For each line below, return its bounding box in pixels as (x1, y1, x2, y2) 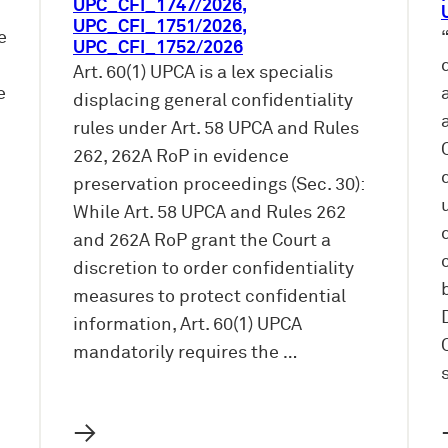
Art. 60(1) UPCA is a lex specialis (73, 64, 333, 83)
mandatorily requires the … (73, 344, 297, 363)
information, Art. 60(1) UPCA (73, 316, 302, 335)
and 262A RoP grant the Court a (73, 232, 331, 251)
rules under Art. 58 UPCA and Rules (73, 120, 359, 139)
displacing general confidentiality (73, 92, 353, 111)
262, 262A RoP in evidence (73, 148, 289, 167)
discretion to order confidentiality (73, 260, 354, 279)
